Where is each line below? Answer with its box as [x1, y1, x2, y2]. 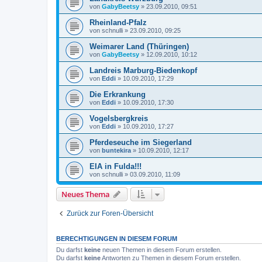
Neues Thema [61, 189, 110, 200]
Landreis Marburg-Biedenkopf [89, 66, 197, 75]
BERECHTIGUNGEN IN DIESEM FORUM [56, 235, 177, 243]
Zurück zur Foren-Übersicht [67, 209, 153, 218]
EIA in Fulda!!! [89, 162, 142, 171]
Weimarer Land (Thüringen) [89, 42, 189, 51]
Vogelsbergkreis [89, 114, 148, 123]
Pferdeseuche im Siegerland [89, 138, 192, 147]
